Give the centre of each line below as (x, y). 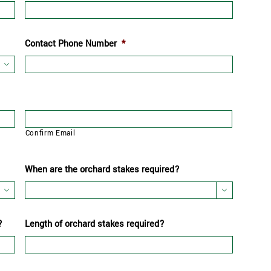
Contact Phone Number (71, 44)
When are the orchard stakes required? (102, 169)
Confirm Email (50, 133)
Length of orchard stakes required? (95, 224)
